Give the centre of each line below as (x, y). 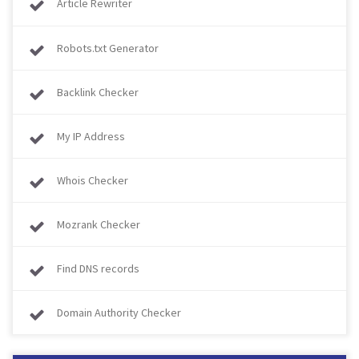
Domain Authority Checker (119, 313)
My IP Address (91, 136)
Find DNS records (98, 268)
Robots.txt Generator (108, 48)
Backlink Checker (98, 92)
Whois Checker (93, 180)
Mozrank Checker (99, 224)
